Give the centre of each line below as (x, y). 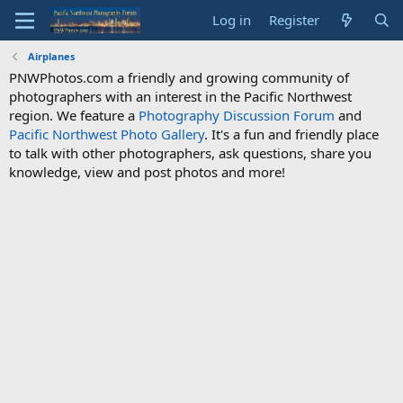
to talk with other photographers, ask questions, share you (190, 153)
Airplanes (51, 56)
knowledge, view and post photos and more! (147, 172)
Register (295, 20)
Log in (232, 20)
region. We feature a (74, 115)
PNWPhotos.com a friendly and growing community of (179, 77)
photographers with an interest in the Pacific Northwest (180, 96)
